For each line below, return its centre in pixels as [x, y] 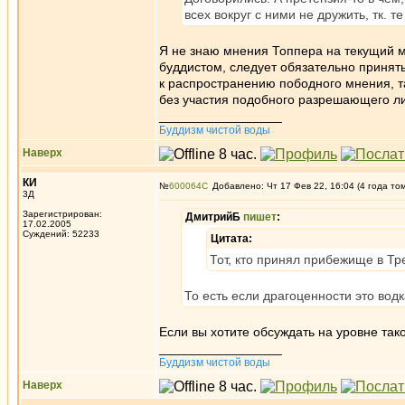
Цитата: [231, 239]
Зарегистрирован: [62, 214]
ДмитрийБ [214, 217]
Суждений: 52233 [61, 234]
